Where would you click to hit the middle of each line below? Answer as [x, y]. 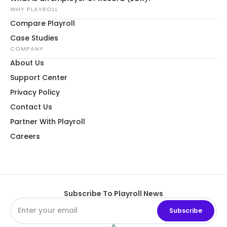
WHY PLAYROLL [34, 9]
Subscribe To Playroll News [113, 193]
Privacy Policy [35, 92]
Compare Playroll [43, 23]
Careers [25, 136]
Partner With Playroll [48, 121]
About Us [27, 63]
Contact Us [31, 107]
